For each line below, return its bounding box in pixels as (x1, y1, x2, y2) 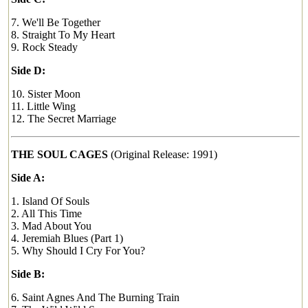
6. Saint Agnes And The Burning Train (11, 291, 179, 303)
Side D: (11, 65, 45, 76)
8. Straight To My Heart (11, 29, 115, 41)
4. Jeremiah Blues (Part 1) (11, 232, 123, 244)
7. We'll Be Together (11, 16, 100, 28)
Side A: (11, 172, 45, 184)
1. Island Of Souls (11, 195, 89, 207)
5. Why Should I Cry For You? (11, 245, 145, 256)
